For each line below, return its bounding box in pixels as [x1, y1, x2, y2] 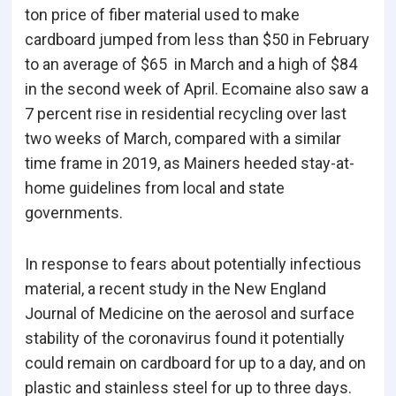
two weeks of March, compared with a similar [25, 129, 341, 148]
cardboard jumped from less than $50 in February [25, 30, 369, 49]
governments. [25, 203, 123, 223]
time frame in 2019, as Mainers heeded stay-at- [25, 154, 354, 173]
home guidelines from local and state [25, 179, 285, 198]
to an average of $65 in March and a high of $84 [25, 55, 357, 74]
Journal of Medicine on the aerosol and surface [25, 304, 354, 324]
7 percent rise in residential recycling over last [25, 104, 346, 124]
